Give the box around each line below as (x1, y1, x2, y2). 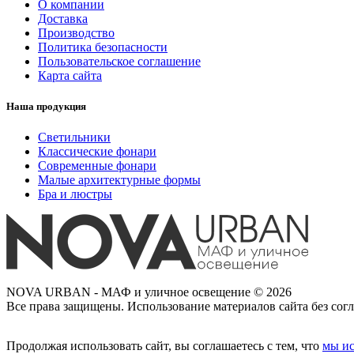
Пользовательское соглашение (38, 55, 201, 69)
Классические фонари (38, 145, 156, 159)
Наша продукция (6, 100, 86, 113)
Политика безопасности (38, 40, 168, 55)
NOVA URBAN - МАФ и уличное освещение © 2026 (6, 285, 292, 299)
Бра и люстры (38, 187, 112, 201)
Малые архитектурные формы (38, 173, 201, 187)
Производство (38, 26, 115, 40)
